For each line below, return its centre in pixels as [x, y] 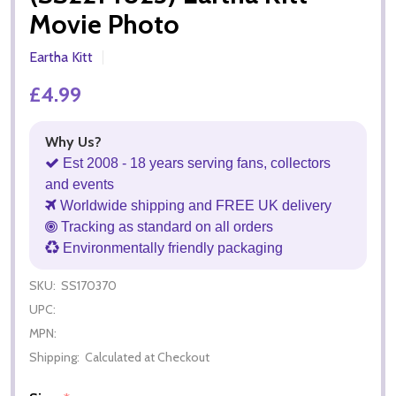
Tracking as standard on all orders [165, 226]
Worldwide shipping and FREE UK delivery [194, 205]
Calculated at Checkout [147, 357]
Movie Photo [104, 24]
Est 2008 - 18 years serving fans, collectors [195, 163]
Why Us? [73, 141]
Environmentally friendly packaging [171, 247]
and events [80, 184]
